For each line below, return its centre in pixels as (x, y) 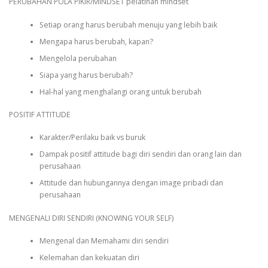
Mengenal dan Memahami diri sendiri (104, 241)
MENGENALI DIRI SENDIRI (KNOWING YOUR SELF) (91, 218)
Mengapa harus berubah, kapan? (96, 41)
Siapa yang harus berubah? (86, 75)
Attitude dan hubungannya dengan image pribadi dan (131, 183)
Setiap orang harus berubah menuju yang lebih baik (128, 25)
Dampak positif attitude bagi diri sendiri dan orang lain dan (140, 154)
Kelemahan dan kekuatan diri (89, 258)
